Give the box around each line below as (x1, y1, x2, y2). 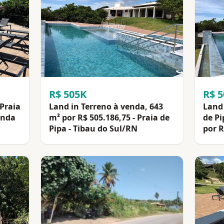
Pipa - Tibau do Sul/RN (49, 122, 137, 134)
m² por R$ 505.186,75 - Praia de (49, 111, 169, 123)
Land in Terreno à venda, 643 (49, 100, 163, 112)
